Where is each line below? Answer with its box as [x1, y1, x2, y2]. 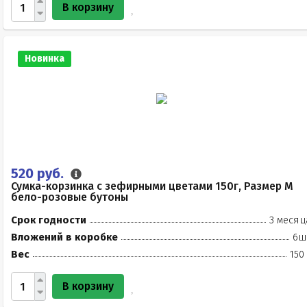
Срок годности [11, 214, 86, 226]
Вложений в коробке [11, 231, 118, 243]
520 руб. [11, 165, 67, 182]
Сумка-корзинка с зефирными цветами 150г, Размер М [11, 180, 293, 193]
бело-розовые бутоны [11, 191, 128, 204]
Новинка [25, 53, 64, 64]
